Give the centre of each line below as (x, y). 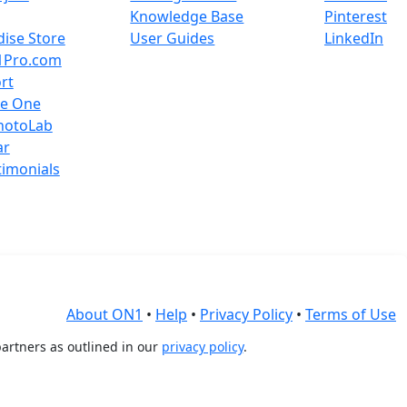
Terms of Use (351, 314)
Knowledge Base (187, 16)
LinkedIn (353, 38)
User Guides (173, 38)
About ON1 (104, 314)
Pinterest (355, 16)
